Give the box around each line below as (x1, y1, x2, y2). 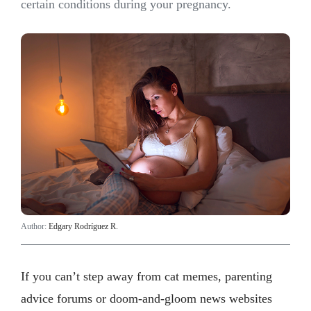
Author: (21, 221, 49, 231)
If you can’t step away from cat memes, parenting (21, 269, 272, 284)
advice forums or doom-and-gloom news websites (21, 292, 272, 306)
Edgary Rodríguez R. (49, 221, 118, 231)
